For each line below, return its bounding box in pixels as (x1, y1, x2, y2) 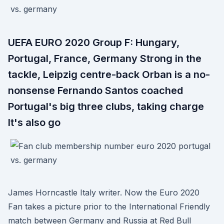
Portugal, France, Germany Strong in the (8, 52, 201, 64)
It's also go (8, 116, 60, 128)
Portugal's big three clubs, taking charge (8, 100, 204, 112)
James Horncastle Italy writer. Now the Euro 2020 (8, 187, 199, 197)
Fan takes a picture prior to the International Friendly (8, 201, 210, 211)
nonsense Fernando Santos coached (8, 84, 183, 96)
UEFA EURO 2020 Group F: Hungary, (8, 36, 179, 48)
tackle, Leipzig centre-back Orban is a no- (8, 68, 210, 80)
